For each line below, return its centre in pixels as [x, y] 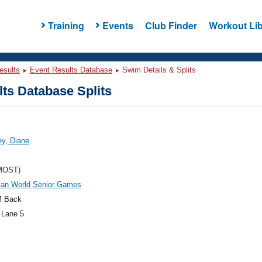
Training [66, 25]
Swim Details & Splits [158, 70]
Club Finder [171, 25]
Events [118, 25]
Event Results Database [71, 70]
